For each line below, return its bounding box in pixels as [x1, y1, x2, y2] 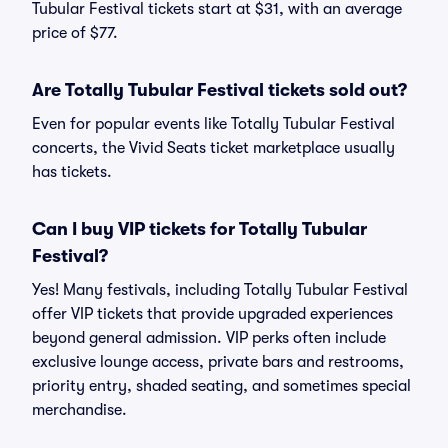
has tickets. [32, 163, 112, 181]
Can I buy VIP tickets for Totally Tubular [32, 219, 367, 239]
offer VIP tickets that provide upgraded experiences [32, 305, 393, 323]
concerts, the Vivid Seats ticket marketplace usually [32, 139, 395, 157]
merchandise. [32, 401, 127, 419]
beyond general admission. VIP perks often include [32, 329, 386, 347]
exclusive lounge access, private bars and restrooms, [32, 353, 404, 371]
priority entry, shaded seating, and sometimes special [32, 377, 411, 395]
